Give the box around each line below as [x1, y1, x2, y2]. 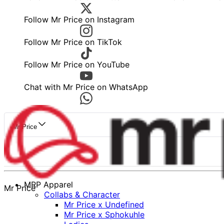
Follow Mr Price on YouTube [24, 59, 129, 70]
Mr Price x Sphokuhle [64, 209, 144, 220]
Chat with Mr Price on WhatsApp [24, 82, 148, 92]
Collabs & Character [44, 189, 120, 200]
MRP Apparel [24, 179, 73, 190]
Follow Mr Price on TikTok [24, 37, 122, 47]
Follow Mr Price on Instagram [24, 14, 134, 25]
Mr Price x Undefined [64, 199, 144, 210]
